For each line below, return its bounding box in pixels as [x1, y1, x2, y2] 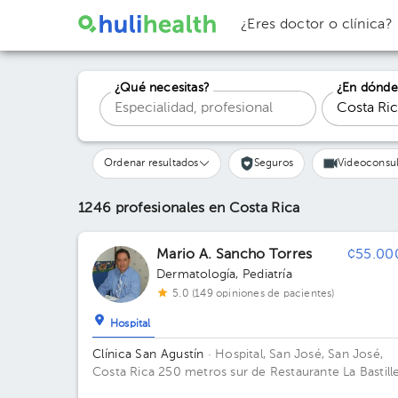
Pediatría [242, 268, 292, 281]
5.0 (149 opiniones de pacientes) [172, 289, 335, 299]
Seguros [253, 158, 294, 169]
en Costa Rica [208, 202, 300, 216]
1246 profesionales [78, 202, 209, 216]
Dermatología [156, 268, 236, 281]
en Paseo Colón [92, 384, 185, 396]
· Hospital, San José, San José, [203, 348, 384, 361]
